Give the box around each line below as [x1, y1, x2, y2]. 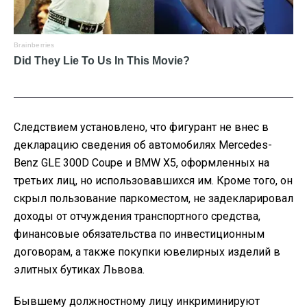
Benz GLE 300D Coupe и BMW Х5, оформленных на [14, 156, 269, 170]
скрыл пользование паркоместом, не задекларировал [14, 192, 293, 206]
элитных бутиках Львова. [14, 263, 145, 277]
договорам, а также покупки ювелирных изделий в [14, 245, 280, 259]
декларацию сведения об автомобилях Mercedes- [14, 138, 272, 152]
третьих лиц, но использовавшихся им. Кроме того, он [14, 174, 293, 188]
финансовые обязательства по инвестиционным [14, 228, 265, 241]
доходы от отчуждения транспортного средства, [14, 210, 260, 223]
